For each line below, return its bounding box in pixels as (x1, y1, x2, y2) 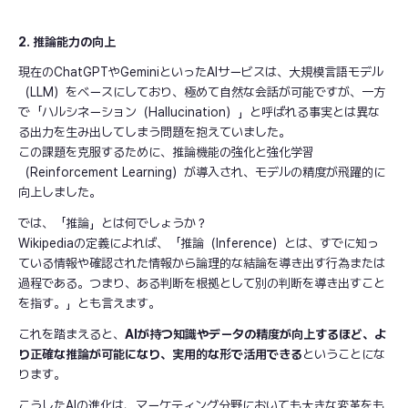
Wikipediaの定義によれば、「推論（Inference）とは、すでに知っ (18, 235, 379, 250)
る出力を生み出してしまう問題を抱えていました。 (18, 124, 291, 139)
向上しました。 (18, 184, 101, 199)
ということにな (302, 346, 385, 362)
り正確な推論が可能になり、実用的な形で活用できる (18, 346, 302, 362)
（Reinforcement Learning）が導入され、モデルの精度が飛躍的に (18, 164, 385, 179)
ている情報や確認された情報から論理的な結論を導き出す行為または (18, 255, 385, 270)
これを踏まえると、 (18, 326, 125, 342)
